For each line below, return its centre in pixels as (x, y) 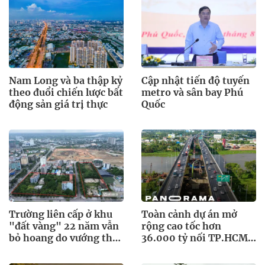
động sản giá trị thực (58, 104)
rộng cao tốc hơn (181, 226)
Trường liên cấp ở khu (61, 214)
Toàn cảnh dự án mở (189, 214)
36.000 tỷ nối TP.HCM (195, 237)
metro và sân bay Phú (192, 93)
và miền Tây (170, 249)
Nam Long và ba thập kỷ (66, 81)
